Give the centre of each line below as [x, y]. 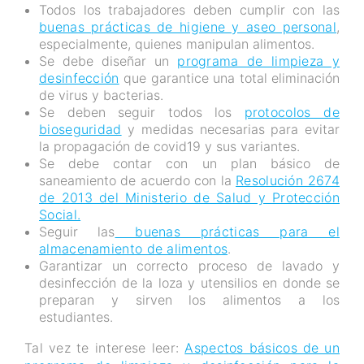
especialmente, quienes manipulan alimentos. [177, 44]
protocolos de [292, 113]
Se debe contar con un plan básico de [189, 164]
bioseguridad [80, 130]
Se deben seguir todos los [142, 113]
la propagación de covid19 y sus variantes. [169, 147]
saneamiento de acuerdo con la [138, 181]
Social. [60, 215]
